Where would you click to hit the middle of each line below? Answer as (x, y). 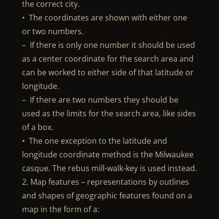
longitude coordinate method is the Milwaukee (108, 154)
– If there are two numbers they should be (100, 100)
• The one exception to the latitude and (94, 141)
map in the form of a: (60, 209)
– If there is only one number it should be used (108, 45)
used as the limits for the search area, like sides (109, 113)
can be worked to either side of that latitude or (108, 72)
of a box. (37, 127)
